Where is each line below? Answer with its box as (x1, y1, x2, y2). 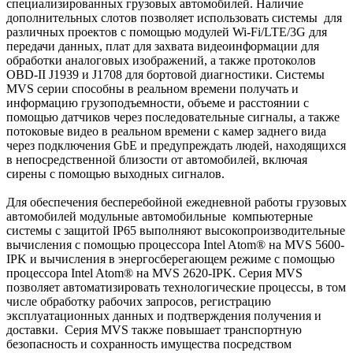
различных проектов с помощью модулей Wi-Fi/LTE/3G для (6, 25, 327, 39)
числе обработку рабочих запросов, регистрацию (6, 295, 271, 309)
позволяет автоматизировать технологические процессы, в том (6, 281, 346, 295)
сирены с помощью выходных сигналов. (6, 167, 225, 181)
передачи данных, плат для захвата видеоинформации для (6, 39, 319, 54)
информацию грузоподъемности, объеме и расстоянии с (6, 96, 309, 110)
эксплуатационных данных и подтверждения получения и (6, 309, 321, 323)
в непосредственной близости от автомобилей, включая (6, 153, 307, 167)
